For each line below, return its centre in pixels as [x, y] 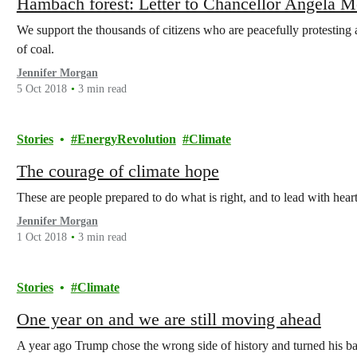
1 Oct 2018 [41, 237]
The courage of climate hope [118, 171]
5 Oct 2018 [41, 89]
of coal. [35, 49]
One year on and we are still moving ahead [169, 319]
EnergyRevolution [126, 139]
